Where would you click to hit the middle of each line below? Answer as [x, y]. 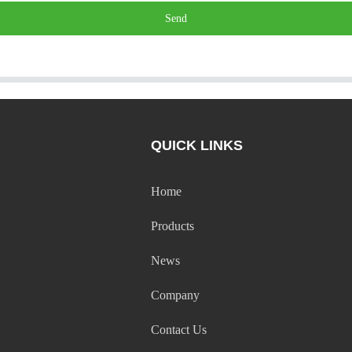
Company [176, 295]
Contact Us [179, 329]
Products [173, 225]
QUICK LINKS [197, 145]
